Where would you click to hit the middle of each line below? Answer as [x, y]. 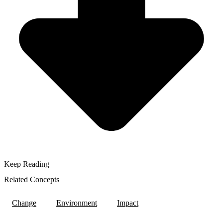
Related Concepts [32, 179]
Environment [77, 203]
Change [24, 203]
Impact [128, 203]
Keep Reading [27, 164]
